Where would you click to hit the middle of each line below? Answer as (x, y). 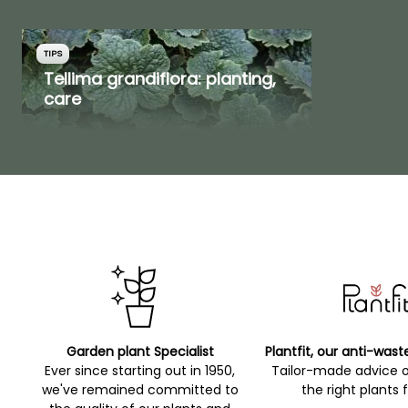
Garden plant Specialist (140, 351)
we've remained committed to (140, 389)
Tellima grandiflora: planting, (160, 78)
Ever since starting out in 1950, (140, 370)
